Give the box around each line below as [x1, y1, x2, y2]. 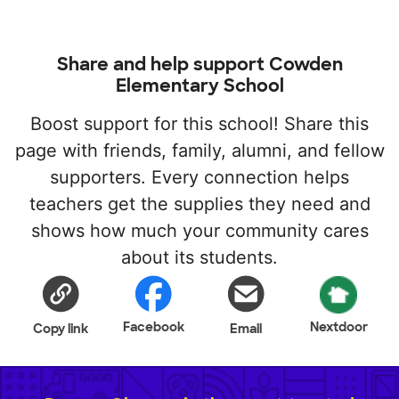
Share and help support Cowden [56, 52, 343, 76]
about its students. [121, 246, 278, 268]
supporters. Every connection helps [50, 166, 349, 188]
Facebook [122, 318, 184, 335]
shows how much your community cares [30, 219, 369, 241]
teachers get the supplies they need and [28, 192, 370, 215]
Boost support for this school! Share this [30, 112, 369, 134]
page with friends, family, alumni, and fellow [14, 139, 385, 161]
